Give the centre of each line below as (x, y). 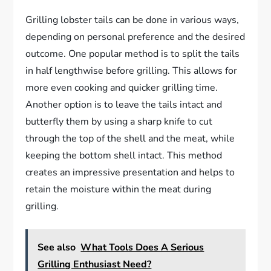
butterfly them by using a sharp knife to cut (119, 122)
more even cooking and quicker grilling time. (122, 88)
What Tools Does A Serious (142, 248)
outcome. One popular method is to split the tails (133, 54)
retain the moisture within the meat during (119, 190)
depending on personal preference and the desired (135, 37)
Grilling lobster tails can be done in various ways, (132, 20)
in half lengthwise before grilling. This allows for (132, 71)
